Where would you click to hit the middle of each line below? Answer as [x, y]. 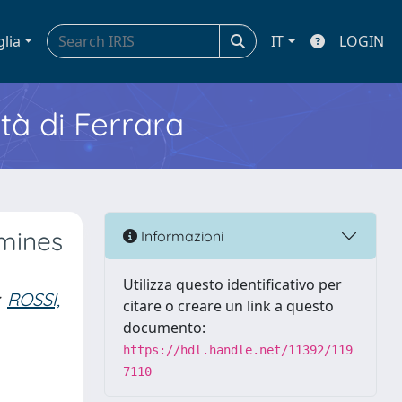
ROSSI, [34, 299]
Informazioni [180, 236]
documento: [164, 328]
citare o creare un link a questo [228, 306]
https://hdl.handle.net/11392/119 [238, 350]
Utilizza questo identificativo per [232, 284]
